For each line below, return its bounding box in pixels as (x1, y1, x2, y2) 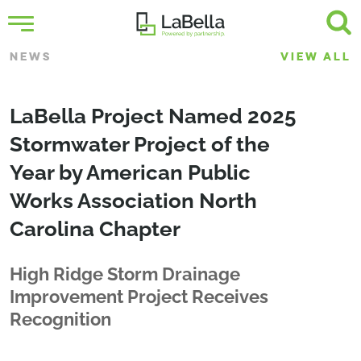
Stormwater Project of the (10, 132, 270, 156)
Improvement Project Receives (10, 286, 268, 307)
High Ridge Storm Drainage (10, 263, 240, 284)
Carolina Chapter (10, 217, 180, 241)
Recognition (10, 309, 111, 330)
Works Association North (10, 189, 257, 213)
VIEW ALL (280, 50, 351, 64)
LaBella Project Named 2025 (10, 104, 296, 128)
